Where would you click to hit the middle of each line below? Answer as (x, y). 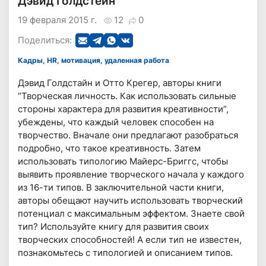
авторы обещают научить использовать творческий (131, 201)
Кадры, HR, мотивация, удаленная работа (96, 61)
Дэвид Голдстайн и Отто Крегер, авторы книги (120, 83)
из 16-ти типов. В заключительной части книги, (121, 188)
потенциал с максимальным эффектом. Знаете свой (132, 214)
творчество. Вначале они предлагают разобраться (128, 135)
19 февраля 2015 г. (58, 20)
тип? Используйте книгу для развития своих (114, 227)
